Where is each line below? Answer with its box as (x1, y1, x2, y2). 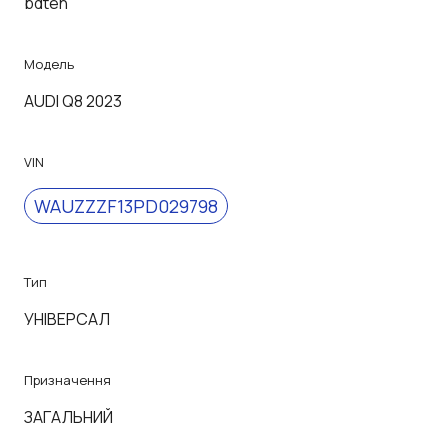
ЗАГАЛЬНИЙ (24, 405, 113, 428)
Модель (24, 54, 74, 73)
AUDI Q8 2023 (24, 89, 122, 112)
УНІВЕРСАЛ (24, 307, 110, 330)
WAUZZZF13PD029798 (34, 193, 218, 218)
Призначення (24, 370, 111, 389)
